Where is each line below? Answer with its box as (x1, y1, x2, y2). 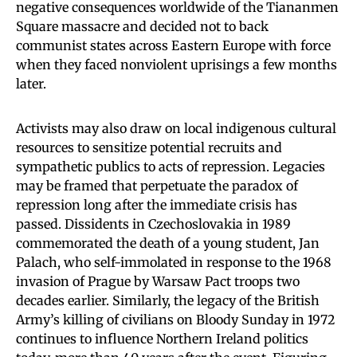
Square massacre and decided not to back (16, 18, 269, 34)
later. (16, 75, 46, 92)
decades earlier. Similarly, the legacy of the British (16, 292, 320, 308)
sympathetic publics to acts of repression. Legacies (16, 158, 325, 175)
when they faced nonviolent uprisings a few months (16, 56, 337, 73)
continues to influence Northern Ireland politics (16, 330, 308, 347)
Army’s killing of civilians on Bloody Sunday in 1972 (16, 311, 335, 328)
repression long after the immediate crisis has (16, 196, 297, 213)
